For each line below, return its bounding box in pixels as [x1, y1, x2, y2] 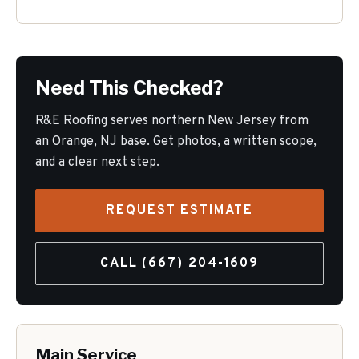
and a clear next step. [35, 155, 159, 171]
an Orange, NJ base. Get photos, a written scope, [35, 134, 317, 150]
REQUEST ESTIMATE [106, 203, 253, 219]
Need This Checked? [35, 76, 224, 99]
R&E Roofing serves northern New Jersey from [35, 113, 309, 129]
